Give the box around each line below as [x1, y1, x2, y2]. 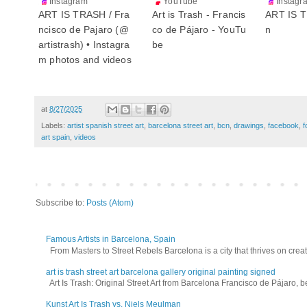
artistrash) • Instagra [38, 38, 130, 50]
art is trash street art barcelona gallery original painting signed [46, 267, 275, 277]
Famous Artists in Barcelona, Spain [46, 234, 175, 245]
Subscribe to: [36, 197, 86, 208]
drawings [234, 121, 264, 130]
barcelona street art [148, 121, 213, 130]
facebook [268, 121, 299, 130]
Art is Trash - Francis [152, 8, 246, 20]
